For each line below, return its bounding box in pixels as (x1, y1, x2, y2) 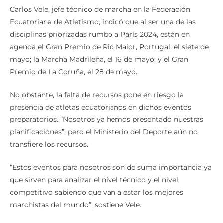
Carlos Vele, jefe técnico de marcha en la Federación (10, 5, 190, 14)
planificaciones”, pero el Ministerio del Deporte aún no (10, 127, 198, 137)
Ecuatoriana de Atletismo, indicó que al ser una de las (10, 17, 196, 27)
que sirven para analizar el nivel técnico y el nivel (10, 175, 178, 185)
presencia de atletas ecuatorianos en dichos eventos (10, 103, 191, 112)
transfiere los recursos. (10, 140, 88, 149)
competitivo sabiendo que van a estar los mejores (10, 188, 183, 197)
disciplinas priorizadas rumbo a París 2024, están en (10, 30, 190, 39)
